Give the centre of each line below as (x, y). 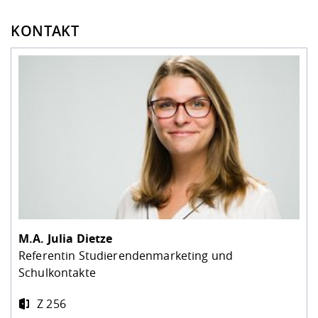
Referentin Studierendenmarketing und (126, 256)
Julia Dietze (80, 239)
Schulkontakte (57, 273)
